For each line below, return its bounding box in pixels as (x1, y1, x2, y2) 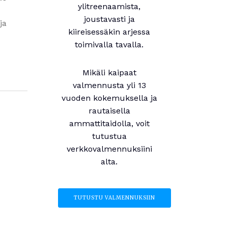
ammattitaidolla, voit (69, 119, 150, 128)
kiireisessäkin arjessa (68, 27, 151, 37)
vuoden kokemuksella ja (61, 93, 157, 103)
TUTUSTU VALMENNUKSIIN (73, 194, 155, 201)
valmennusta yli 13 (72, 80, 146, 90)
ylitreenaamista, (78, 2, 141, 11)
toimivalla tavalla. (75, 40, 144, 49)
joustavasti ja (83, 14, 135, 24)
